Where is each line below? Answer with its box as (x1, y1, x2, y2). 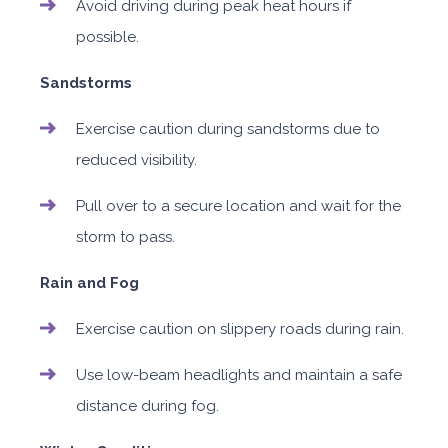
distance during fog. (76, 397, 219, 416)
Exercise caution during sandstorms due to (76, 120, 380, 139)
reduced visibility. (76, 151, 197, 170)
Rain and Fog (40, 274, 139, 293)
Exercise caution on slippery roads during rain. (76, 320, 404, 339)
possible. (76, 28, 139, 47)
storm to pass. (76, 228, 175, 247)
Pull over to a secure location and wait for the (76, 197, 401, 216)
